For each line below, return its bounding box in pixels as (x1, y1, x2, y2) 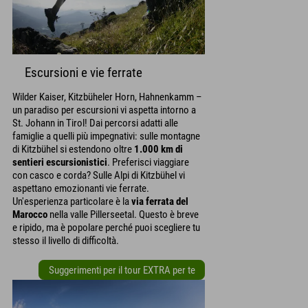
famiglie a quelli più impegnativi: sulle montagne (12, 130, 200, 143)
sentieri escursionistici (12, 156, 107, 169)
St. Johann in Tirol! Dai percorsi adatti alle (12, 117, 178, 130)
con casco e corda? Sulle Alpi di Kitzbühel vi (12, 169, 185, 182)
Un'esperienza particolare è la (12, 195, 131, 208)
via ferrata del (131, 195, 188, 208)
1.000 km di (134, 143, 183, 156)
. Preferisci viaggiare (107, 156, 189, 169)
